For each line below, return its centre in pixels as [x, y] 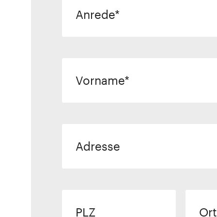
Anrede [95, 14]
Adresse [98, 146]
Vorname [100, 80]
